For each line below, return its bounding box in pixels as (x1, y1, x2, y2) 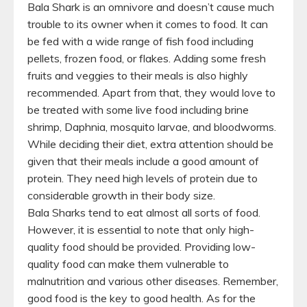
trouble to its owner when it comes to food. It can (27, 16, 268, 31)
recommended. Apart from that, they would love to (27, 85, 275, 99)
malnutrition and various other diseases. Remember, (27, 273, 278, 288)
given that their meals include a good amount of (27, 153, 259, 168)
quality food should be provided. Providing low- (27, 239, 256, 254)
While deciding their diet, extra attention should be (27, 136, 273, 151)
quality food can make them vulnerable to (27, 256, 229, 271)
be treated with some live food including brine (27, 102, 249, 116)
